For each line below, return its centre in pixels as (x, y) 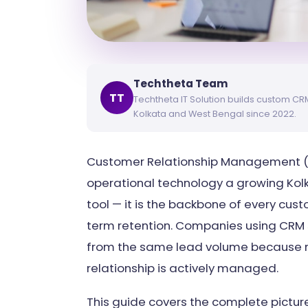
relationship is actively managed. (183, 268)
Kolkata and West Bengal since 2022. (215, 113)
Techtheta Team (181, 83)
